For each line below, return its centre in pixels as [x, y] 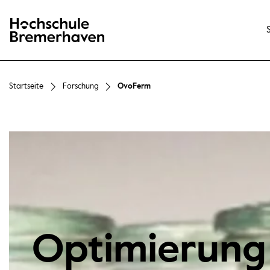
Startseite [27, 87]
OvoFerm [134, 87]
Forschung [80, 87]
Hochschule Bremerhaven [60, 38]
